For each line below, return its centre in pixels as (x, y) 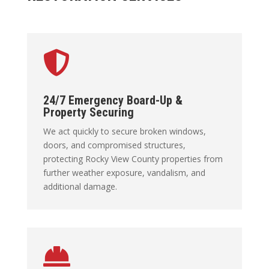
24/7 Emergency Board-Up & (113, 100)
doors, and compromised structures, (114, 145)
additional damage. (80, 186)
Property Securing (90, 112)
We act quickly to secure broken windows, (124, 131)
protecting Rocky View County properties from (133, 159)
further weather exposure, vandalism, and (124, 172)
